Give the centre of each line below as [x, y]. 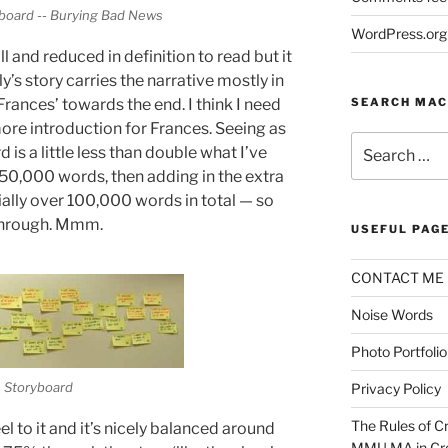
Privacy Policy [395, 388]
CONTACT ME [397, 277]
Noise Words [391, 314]
